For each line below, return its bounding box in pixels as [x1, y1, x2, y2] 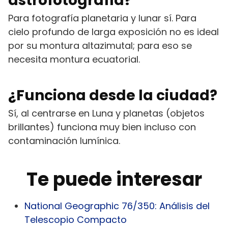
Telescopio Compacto [24, 213, 127, 226]
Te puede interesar [26, 166, 202, 192]
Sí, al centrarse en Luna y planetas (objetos [8, 106, 205, 120]
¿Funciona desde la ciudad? [8, 85, 217, 105]
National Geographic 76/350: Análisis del [24, 199, 210, 212]
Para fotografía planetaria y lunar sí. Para [8, 11, 196, 24]
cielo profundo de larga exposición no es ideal [8, 25, 219, 38]
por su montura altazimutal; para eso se [8, 39, 192, 52]
